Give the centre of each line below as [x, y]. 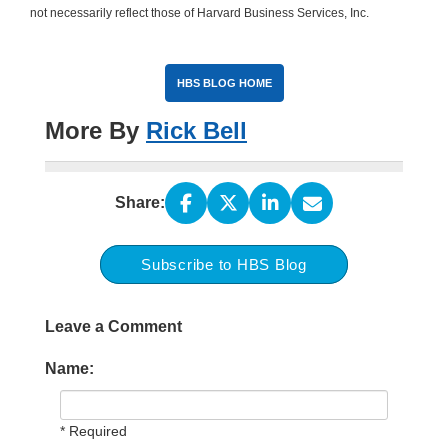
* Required [93, 432]
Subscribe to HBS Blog [224, 265]
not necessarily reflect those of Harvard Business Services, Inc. [199, 13]
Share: [140, 203]
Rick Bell [196, 131]
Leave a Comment [113, 327]
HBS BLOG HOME [224, 83]
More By [95, 131]
